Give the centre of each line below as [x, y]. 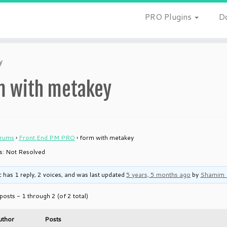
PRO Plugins [169, 16]
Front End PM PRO [47, 138]
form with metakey [107, 138]
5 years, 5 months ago [159, 175]
